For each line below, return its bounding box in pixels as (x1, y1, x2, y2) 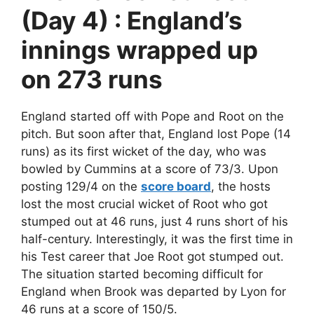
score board (141, 179, 211, 194)
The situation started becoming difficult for (21, 267, 263, 282)
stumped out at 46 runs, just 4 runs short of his (21, 214, 288, 229)
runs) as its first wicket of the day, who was (21, 144, 266, 159)
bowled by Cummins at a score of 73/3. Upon (21, 162, 278, 177)
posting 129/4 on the (21, 179, 141, 194)
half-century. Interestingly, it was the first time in (21, 232, 293, 247)
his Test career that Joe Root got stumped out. (21, 250, 284, 264)
